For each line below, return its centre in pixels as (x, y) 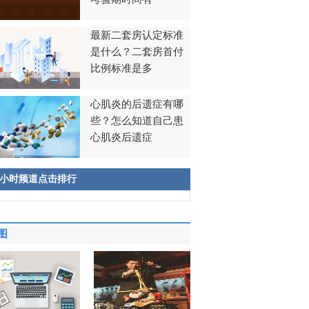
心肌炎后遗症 (121, 137)
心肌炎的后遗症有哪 (137, 104)
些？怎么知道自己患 (137, 121)
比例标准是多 (121, 68)
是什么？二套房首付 (137, 52)
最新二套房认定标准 (137, 35)
